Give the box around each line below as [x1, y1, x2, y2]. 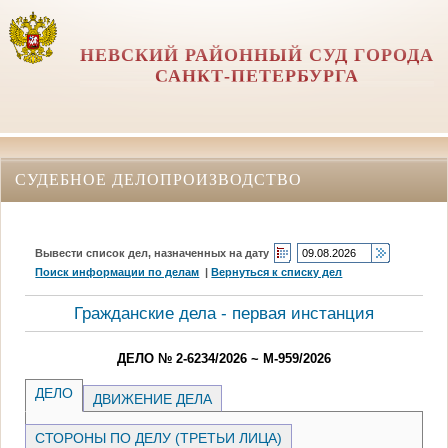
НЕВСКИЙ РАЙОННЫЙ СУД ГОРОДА [79, 45, 434, 65]
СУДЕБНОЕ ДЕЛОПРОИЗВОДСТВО [15, 170, 302, 188]
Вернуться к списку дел [211, 265, 343, 278]
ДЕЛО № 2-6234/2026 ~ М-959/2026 [117, 350, 331, 366]
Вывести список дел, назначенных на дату [35, 246, 270, 259]
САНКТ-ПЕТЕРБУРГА [154, 66, 359, 86]
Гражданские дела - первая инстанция [74, 303, 374, 323]
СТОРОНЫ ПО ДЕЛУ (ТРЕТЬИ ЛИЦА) [31, 429, 287, 446]
